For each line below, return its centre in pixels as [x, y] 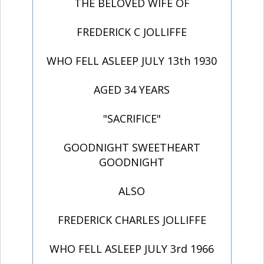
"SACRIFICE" [132, 119]
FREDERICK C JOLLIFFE [132, 32]
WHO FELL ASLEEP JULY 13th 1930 [132, 61]
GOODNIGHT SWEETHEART [132, 148]
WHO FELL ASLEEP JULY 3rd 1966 [132, 249]
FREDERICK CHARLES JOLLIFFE [132, 220]
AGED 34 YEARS [132, 90]
